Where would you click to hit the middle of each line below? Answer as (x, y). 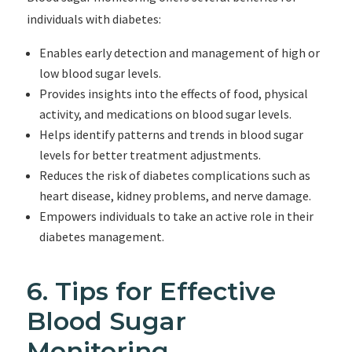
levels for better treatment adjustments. (150, 155)
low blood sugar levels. (100, 73)
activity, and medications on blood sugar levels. (165, 114)
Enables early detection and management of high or (179, 53)
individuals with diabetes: (93, 19)
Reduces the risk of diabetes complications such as (174, 175)
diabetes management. (101, 236)
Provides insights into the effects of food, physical (173, 93)
